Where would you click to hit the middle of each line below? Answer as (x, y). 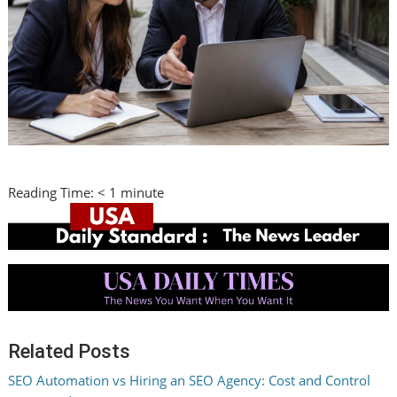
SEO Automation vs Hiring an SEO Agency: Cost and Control (190, 381)
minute (143, 192)
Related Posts (70, 352)
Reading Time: (53, 192)
